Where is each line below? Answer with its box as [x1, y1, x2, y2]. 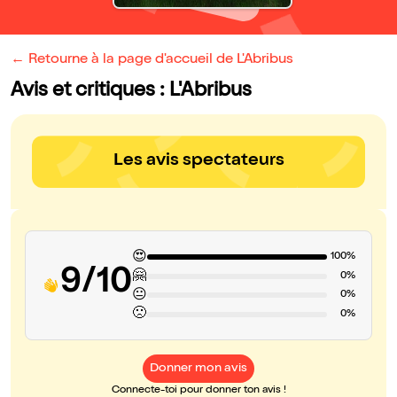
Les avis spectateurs [113, 152, 284, 171]
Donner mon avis [150, 362, 247, 376]
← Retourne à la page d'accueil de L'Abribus [11, 53, 293, 68]
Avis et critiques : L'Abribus [11, 82, 252, 103]
